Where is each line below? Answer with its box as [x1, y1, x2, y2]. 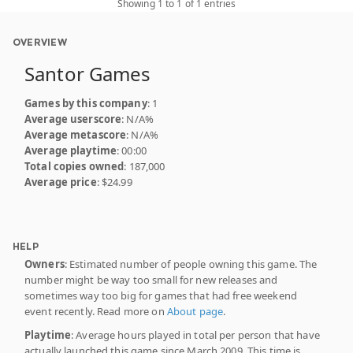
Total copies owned [24, 158, 124, 173]
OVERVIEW [13, 35, 67, 48]
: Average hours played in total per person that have [71, 327, 320, 342]
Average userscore [24, 111, 122, 126]
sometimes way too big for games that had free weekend [24, 288, 297, 303]
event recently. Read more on [24, 303, 167, 318]
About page [166, 303, 224, 318]
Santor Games [24, 60, 151, 87]
